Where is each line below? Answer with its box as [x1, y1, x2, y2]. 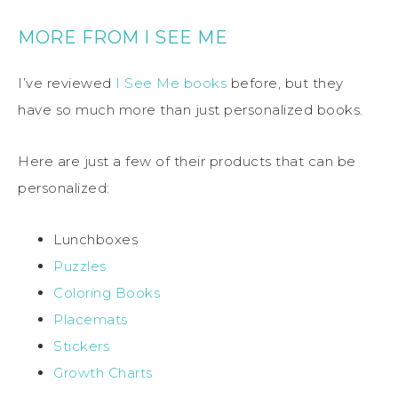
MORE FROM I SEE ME [18, 27, 227, 49]
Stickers [53, 338, 109, 355]
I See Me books [115, 75, 227, 92]
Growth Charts [53, 364, 153, 382]
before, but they [227, 75, 344, 92]
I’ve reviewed [18, 75, 115, 92]
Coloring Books [53, 284, 160, 302]
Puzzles [53, 258, 107, 275]
